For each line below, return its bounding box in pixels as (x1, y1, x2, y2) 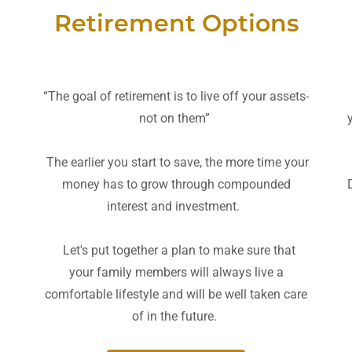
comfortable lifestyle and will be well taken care (45, 286, 307, 302)
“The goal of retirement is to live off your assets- (43, 88, 309, 104)
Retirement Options (53, 8, 299, 38)
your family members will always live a (68, 264, 284, 280)
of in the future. (132, 308, 220, 324)
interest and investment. (106, 198, 246, 214)
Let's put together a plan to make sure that (57, 242, 295, 258)
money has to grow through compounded (61, 176, 291, 192)
